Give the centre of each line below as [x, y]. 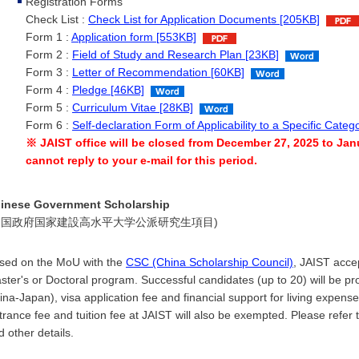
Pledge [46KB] [108, 90]
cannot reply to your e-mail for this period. [141, 161]
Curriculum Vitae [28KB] [133, 108]
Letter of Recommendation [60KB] [158, 73]
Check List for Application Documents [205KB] [204, 20]
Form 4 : [49, 90]
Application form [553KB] [134, 37]
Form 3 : [49, 73]
